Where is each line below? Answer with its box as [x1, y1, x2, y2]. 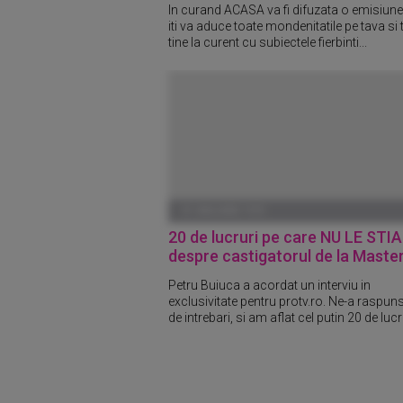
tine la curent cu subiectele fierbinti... [168, 35, 367, 50]
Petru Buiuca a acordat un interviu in [168, 278, 371, 293]
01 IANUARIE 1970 [182, 205, 264, 218]
